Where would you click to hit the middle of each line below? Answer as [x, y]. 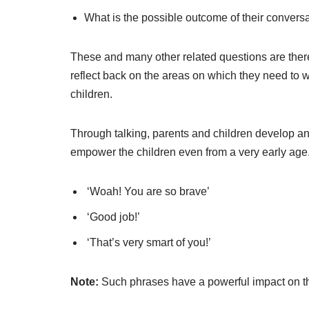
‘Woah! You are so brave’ [147, 192]
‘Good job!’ [112, 217]
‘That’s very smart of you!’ [148, 243]
